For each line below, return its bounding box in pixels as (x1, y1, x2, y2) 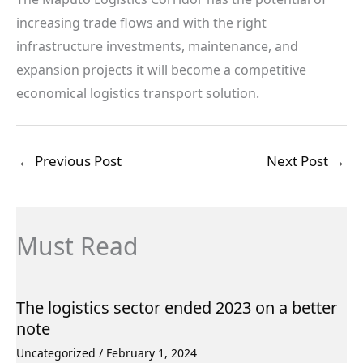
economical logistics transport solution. (16, 83, 259, 102)
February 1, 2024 (106, 344, 197, 361)
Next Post (267, 151, 331, 170)
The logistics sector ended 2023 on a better (16, 296, 337, 318)
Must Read (16, 228, 138, 263)
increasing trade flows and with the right (16, 13, 267, 32)
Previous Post (32, 151, 122, 170)
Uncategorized (16, 344, 96, 361)
